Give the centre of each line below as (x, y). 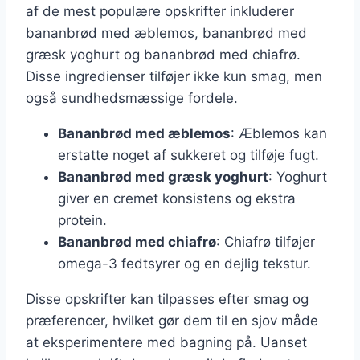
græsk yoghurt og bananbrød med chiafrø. (163, 55)
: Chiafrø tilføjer (266, 242)
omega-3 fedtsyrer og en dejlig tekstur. (184, 264)
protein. (82, 221)
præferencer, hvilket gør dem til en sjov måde (172, 321)
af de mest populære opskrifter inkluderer (160, 12)
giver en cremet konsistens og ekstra (177, 199)
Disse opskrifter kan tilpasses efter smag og (167, 299)
